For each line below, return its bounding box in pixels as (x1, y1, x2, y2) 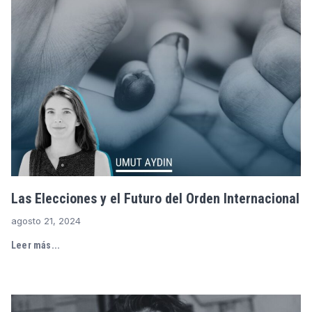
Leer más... (11, 239, 61, 251)
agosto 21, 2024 (11, 214, 81, 226)
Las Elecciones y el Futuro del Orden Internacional (11, 189, 299, 207)
